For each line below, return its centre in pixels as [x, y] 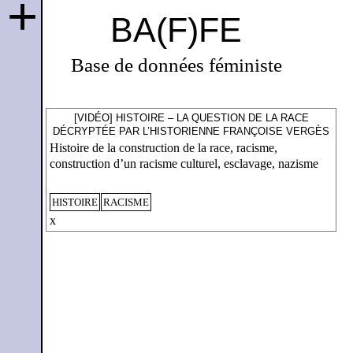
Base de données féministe [176, 65]
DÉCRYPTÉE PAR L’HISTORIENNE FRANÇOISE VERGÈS [191, 132]
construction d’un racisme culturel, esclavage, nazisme [184, 163]
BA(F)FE [176, 30]
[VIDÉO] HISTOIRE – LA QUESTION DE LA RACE [191, 118]
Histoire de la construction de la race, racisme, [163, 147]
